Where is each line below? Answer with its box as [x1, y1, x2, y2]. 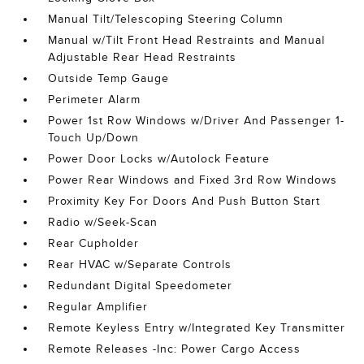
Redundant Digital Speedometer [48, 279, 233, 292]
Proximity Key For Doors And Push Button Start [48, 195, 321, 207]
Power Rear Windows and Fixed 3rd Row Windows [48, 174, 338, 186]
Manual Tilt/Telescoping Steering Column [48, 13, 284, 25]
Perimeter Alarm [48, 93, 141, 106]
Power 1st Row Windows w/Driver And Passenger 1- [48, 115, 345, 127]
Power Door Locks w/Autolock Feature [48, 153, 271, 165]
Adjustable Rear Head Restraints [48, 51, 237, 63]
